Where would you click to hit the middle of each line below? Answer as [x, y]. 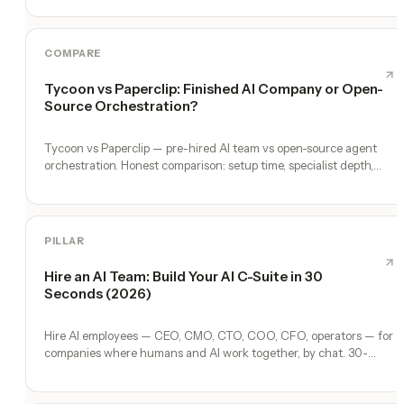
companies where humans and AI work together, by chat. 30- [206, 352]
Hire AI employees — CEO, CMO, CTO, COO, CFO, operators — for [219, 335]
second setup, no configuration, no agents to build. [178, 369]
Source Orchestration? [121, 106]
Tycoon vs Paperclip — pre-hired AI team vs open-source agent [211, 147]
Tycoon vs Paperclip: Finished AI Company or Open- [214, 88]
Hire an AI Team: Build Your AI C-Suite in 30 [184, 276]
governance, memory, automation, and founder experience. [200, 182]
